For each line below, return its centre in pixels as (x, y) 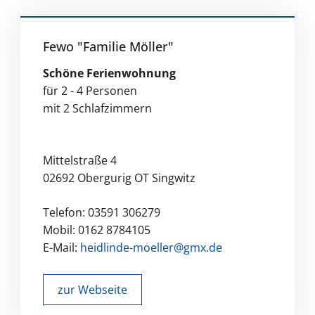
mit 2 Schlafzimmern (97, 108)
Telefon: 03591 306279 (101, 212)
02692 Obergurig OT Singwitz (119, 178)
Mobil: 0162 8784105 (96, 230)
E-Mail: (61, 247)
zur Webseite (93, 289)
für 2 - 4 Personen (90, 90)
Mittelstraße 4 (79, 160)
